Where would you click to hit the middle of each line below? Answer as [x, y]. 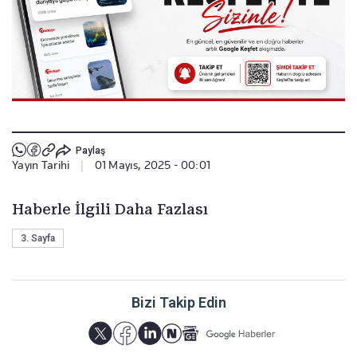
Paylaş [90, 151]
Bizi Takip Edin [178, 302]
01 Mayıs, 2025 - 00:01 [153, 165]
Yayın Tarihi [41, 165]
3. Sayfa [38, 238]
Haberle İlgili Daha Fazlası [110, 209]
